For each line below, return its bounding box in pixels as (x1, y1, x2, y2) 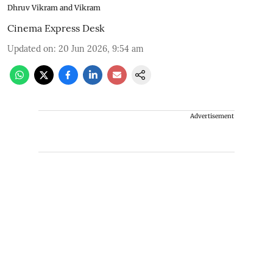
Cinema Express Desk (7, 21, 105, 34)
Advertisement (190, 112, 234, 120)
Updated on (7, 43, 54, 54)
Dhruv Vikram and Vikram (7, 2, 101, 12)
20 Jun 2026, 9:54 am (58, 43, 144, 54)
